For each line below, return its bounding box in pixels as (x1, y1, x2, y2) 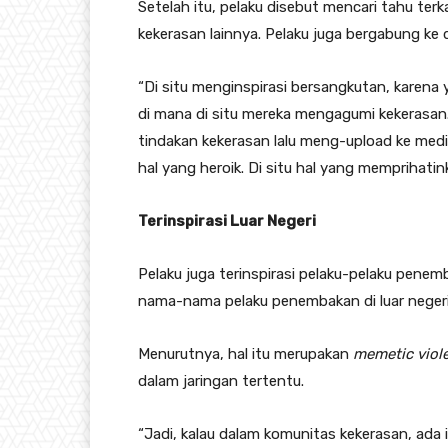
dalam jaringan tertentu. (138, 371, 304, 390)
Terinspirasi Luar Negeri (138, 211, 316, 230)
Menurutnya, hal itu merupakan (138, 344, 353, 363)
